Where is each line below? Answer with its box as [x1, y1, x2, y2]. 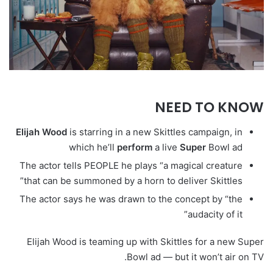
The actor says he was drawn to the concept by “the [19, 193, 243, 205]
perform [117, 141, 152, 153]
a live [152, 141, 180, 153]
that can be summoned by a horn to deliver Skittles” [24, 174, 243, 186]
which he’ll [69, 141, 117, 153]
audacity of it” [188, 208, 243, 220]
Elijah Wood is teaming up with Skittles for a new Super [27, 235, 264, 247]
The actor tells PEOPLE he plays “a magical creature [19, 159, 243, 171]
